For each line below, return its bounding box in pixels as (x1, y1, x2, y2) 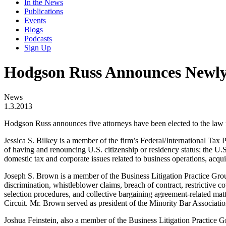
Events (24, 16, 46, 25)
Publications (24, 7, 63, 16)
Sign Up (24, 43, 51, 52)
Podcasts (24, 34, 52, 43)
